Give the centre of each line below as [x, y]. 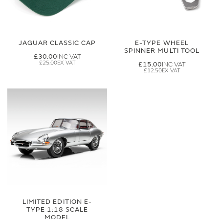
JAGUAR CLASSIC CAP [57, 43]
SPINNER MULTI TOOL [162, 51]
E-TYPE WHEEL [162, 43]
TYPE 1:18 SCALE [57, 209]
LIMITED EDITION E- [57, 202]
